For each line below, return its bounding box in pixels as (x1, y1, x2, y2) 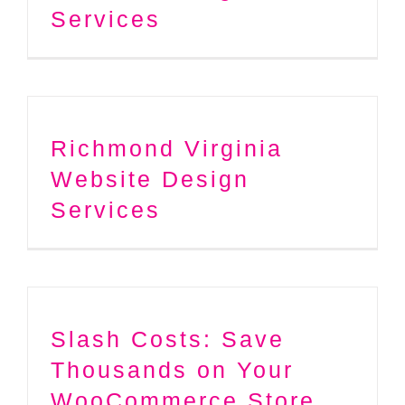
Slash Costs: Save (51, 325, 285, 352)
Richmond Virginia (51, 135, 283, 161)
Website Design (51, 165, 250, 192)
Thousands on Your (51, 356, 294, 382)
